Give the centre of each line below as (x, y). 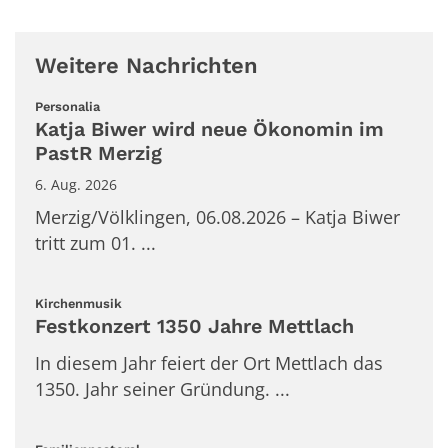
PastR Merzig (98, 154)
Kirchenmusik (78, 304)
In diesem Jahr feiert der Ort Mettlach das (209, 362)
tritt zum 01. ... (95, 243)
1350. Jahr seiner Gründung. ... (162, 388)
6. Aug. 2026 (76, 185)
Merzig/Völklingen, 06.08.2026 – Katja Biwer (217, 217)
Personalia (67, 107)
